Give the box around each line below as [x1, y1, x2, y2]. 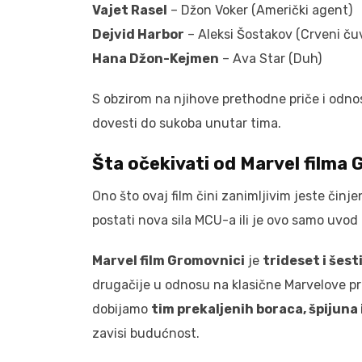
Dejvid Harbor [92, 26, 184, 42]
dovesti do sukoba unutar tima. [92, 115, 281, 131]
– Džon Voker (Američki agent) [167, 2, 352, 18]
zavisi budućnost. [92, 325, 200, 341]
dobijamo [92, 301, 151, 317]
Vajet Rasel [92, 2, 167, 18]
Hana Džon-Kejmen [92, 50, 219, 66]
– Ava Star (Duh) [219, 50, 322, 66]
